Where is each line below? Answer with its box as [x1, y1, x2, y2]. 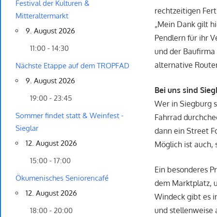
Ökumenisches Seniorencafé [15, 173, 108, 183]
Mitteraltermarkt [15, 11, 68, 21]
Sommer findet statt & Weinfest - [15, 111, 124, 121]
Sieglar [15, 124, 38, 133]
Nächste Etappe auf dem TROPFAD [15, 61, 129, 71]
